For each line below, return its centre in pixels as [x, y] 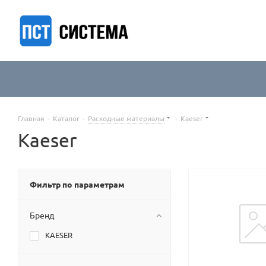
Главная [31, 118]
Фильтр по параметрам [77, 184]
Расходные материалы [126, 118]
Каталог [66, 118]
